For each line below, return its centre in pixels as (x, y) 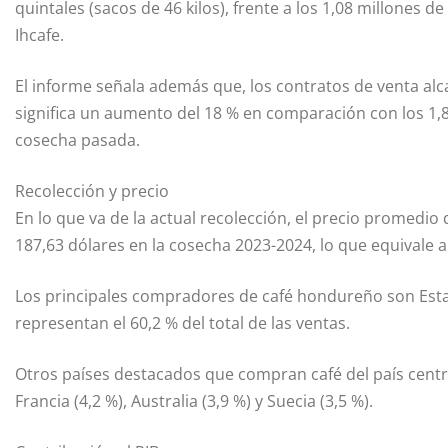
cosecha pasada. (77, 139)
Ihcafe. (39, 34)
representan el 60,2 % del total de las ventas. (182, 322)
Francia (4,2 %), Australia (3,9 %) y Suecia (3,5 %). (194, 400)
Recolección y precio (92, 190)
